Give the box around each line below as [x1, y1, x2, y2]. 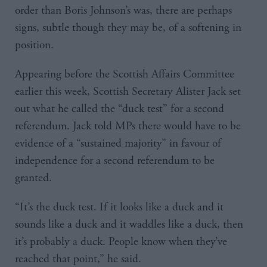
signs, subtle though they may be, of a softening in [15, 20, 241, 36]
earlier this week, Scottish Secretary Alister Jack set [15, 84, 241, 100]
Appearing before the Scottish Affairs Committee [15, 67, 234, 82]
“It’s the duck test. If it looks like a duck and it [15, 200, 223, 215]
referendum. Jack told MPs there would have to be [15, 119, 241, 134]
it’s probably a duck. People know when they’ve [15, 234, 227, 250]
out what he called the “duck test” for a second [15, 101, 224, 117]
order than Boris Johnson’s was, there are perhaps [15, 3, 232, 18]
